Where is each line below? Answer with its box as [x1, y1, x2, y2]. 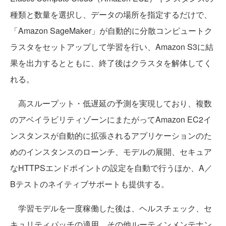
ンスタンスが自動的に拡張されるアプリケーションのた [10, 130, 212, 142]
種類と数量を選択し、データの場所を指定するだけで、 [10, 9, 212, 21]
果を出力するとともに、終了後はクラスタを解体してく [10, 57, 212, 69]
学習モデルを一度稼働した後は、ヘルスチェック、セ [10, 202, 212, 214]
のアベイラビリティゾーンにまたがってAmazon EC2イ [10, 114, 211, 126]
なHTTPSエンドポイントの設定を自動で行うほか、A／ [10, 162, 212, 174]
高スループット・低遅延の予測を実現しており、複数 [10, 97, 212, 109]
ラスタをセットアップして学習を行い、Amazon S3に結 [10, 41, 213, 53]
